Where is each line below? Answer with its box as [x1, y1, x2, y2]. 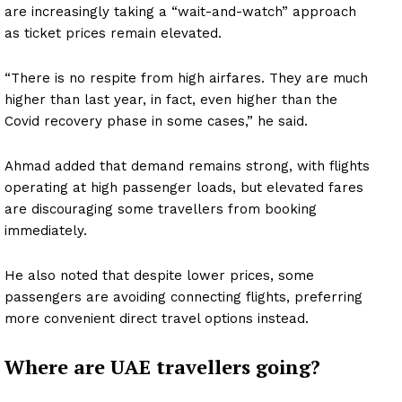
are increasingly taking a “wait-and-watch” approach [4, 4, 356, 21]
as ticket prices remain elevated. [4, 25, 222, 42]
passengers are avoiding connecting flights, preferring [4, 289, 363, 306]
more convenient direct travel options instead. [4, 310, 309, 328]
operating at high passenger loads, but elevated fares [4, 179, 363, 197]
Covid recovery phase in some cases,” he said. [4, 113, 308, 130]
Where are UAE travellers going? [4, 354, 320, 380]
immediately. [4, 223, 87, 240]
